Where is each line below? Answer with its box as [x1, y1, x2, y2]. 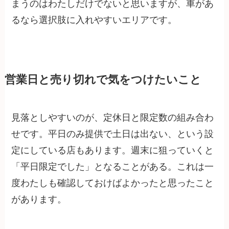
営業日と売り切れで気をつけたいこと [4, 74, 201, 86]
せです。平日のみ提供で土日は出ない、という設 [11, 129, 214, 139]
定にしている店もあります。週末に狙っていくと [11, 145, 214, 155]
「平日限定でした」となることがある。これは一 [11, 162, 214, 172]
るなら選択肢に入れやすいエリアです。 [11, 14, 177, 25]
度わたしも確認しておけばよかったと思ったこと [11, 178, 214, 188]
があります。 [11, 194, 67, 204]
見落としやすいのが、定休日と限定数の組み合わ [11, 112, 214, 123]
